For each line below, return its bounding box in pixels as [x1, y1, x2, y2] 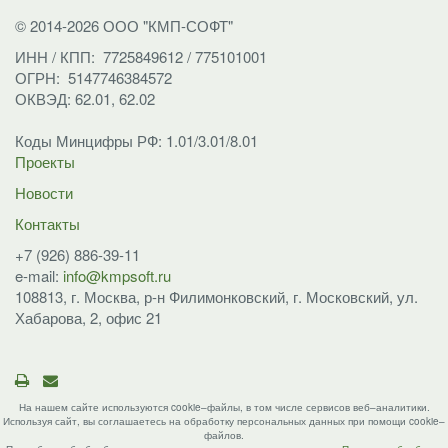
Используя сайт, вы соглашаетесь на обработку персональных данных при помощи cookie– [3, 414, 445, 428]
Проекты [15, 151, 75, 172]
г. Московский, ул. [293, 286, 418, 307]
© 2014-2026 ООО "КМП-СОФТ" [15, 15, 233, 36]
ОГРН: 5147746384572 [15, 67, 172, 88]
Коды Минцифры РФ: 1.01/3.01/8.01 [15, 130, 258, 151]
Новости [15, 182, 73, 203]
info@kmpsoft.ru [63, 265, 171, 286]
